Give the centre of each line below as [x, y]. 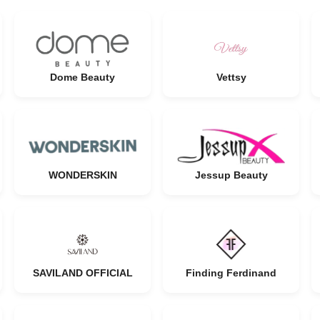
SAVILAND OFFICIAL [82, 273]
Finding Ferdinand [231, 273]
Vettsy [231, 77]
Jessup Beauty [231, 175]
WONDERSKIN [82, 175]
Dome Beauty [82, 77]
